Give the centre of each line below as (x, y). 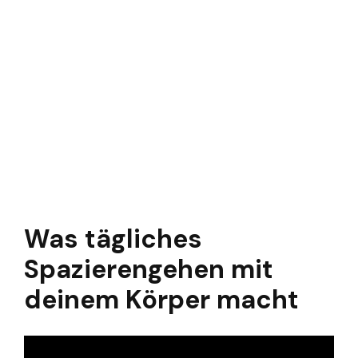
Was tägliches (113, 239)
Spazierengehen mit (149, 270)
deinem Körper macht (161, 300)
